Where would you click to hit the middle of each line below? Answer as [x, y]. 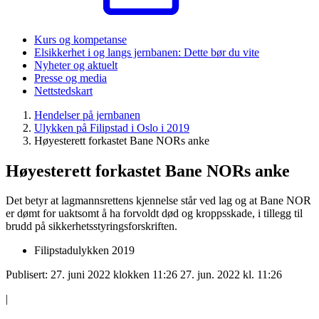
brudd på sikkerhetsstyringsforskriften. [91, 226]
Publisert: [28, 275]
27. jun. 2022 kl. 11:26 [231, 275]
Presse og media [70, 78]
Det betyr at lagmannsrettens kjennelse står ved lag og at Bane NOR [158, 201]
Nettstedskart [63, 90]
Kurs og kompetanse [80, 39]
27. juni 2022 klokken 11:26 [114, 275]
